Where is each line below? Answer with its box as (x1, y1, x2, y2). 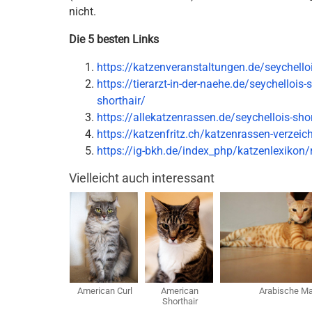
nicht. (69, 5, 96, 18)
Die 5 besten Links (69, 33, 159, 46)
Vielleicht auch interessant (69, 171, 214, 185)
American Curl (77, 286, 132, 296)
